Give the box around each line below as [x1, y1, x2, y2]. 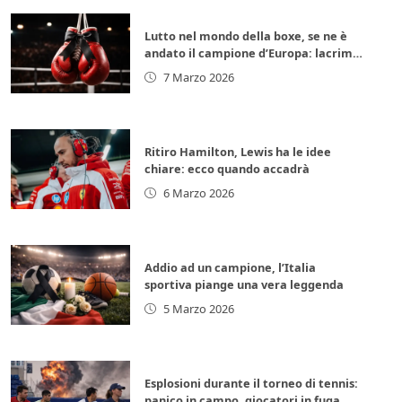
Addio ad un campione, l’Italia [144, 258, 317, 275]
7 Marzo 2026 [162, 68, 234, 85]
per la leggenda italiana [144, 61, 283, 78]
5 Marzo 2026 [162, 300, 234, 317]
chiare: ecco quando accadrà [144, 160, 310, 177]
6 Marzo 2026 [162, 184, 234, 201]
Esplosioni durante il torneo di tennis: [144, 374, 359, 391]
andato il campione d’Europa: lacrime [144, 44, 361, 61]
